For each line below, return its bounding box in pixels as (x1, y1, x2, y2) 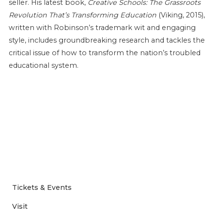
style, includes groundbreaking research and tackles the (8, 35, 205, 45)
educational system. (8, 61, 78, 70)
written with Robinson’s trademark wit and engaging (8, 23, 196, 32)
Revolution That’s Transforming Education (8, 10, 158, 19)
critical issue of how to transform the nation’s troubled (8, 48, 201, 57)
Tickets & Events (12, 183, 72, 192)
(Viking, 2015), (158, 10, 205, 19)
